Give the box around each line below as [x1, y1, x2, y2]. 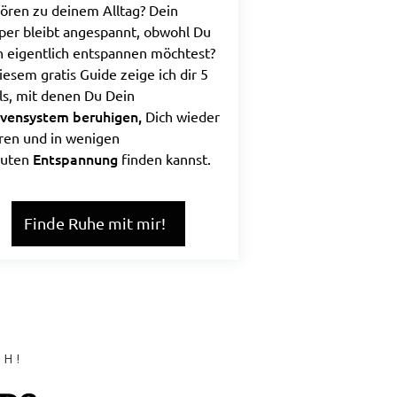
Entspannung [28, 149, 121, 168]
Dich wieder [144, 107, 220, 125]
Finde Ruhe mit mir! [23, 214, 166, 232]
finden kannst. [121, 150, 211, 167]
